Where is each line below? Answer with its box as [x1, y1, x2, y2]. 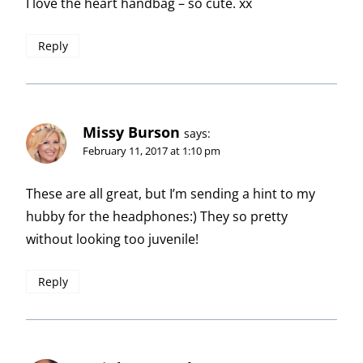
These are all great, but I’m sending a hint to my [26, 185, 315, 203]
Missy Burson [83, 122, 180, 143]
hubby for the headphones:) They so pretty [26, 207, 288, 226]
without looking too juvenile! [26, 230, 199, 249]
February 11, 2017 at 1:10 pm [83, 143, 220, 159]
